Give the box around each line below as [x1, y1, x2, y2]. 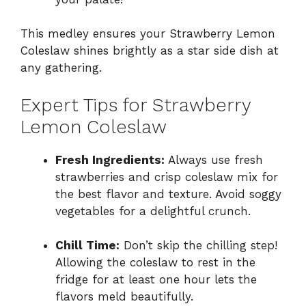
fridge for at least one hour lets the [55, 273, 257, 287]
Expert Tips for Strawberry [20, 94, 251, 116]
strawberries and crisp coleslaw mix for [55, 169, 278, 184]
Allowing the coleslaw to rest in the [55, 255, 255, 270]
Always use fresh [165, 152, 263, 167]
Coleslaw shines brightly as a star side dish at [20, 44, 279, 58]
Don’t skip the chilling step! [120, 238, 277, 253]
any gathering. [20, 61, 102, 75]
